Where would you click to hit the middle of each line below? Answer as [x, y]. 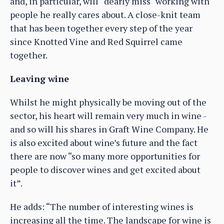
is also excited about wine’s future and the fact [104, 142]
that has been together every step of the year [101, 28]
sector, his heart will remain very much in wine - [108, 115]
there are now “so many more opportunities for [105, 156]
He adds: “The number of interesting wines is [102, 206]
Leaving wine [39, 78]
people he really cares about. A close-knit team [105, 14]
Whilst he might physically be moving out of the [108, 102]
